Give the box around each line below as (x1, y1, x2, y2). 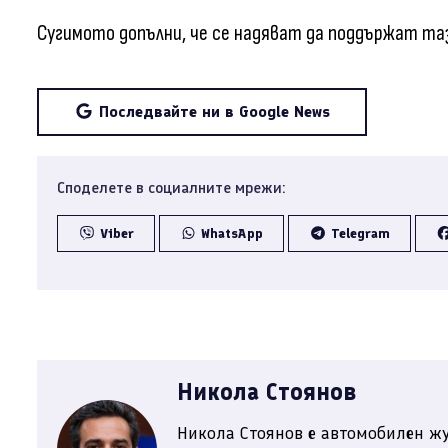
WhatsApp (201, 225, 263, 243)
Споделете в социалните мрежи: (57, 178, 286, 198)
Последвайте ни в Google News (99, 102, 330, 122)
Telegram (330, 225, 390, 243)
